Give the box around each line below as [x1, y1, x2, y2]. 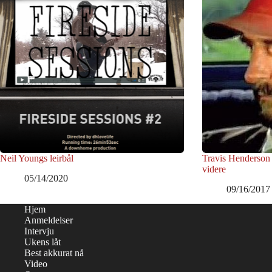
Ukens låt [24, 237, 61, 247]
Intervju [24, 226, 54, 236]
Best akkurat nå [24, 248, 84, 258]
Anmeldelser [24, 215, 73, 225]
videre [202, 163, 226, 174]
